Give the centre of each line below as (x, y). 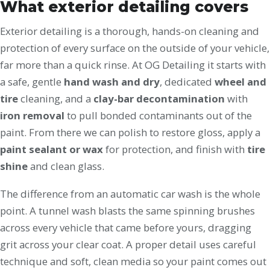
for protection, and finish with (175, 149)
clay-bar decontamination (159, 99)
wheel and (240, 82)
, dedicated (187, 82)
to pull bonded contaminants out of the (158, 115)
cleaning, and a (56, 99)
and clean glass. (66, 166)
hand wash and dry (112, 82)
